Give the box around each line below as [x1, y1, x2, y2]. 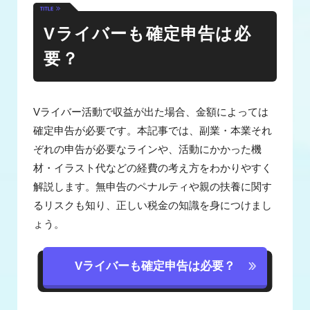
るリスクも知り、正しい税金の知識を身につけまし [33, 199, 273, 211]
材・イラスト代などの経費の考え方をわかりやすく [33, 162, 273, 174]
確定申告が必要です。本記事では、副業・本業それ [33, 125, 273, 136]
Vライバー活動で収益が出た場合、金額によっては [33, 106, 269, 118]
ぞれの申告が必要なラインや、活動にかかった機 [33, 143, 262, 155]
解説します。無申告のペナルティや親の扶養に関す [33, 181, 273, 192]
